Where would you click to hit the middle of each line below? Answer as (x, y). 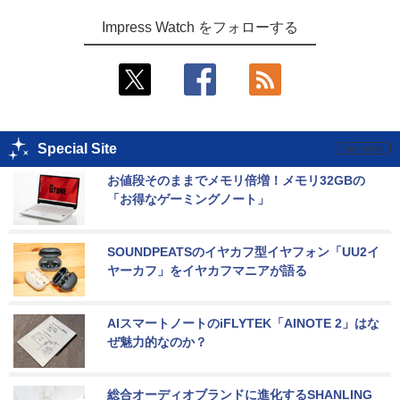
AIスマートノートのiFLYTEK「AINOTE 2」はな (243, 323)
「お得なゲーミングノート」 (188, 199)
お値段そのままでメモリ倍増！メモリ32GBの (236, 180)
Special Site (77, 148)
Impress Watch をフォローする (200, 27)
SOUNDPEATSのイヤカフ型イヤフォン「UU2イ (243, 251)
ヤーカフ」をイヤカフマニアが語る (207, 270)
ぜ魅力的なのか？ (157, 342)
